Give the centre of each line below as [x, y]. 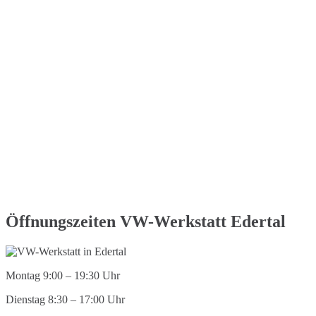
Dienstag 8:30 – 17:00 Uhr [65, 300]
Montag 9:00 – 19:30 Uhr [63, 276]
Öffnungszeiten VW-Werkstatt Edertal [146, 222]
